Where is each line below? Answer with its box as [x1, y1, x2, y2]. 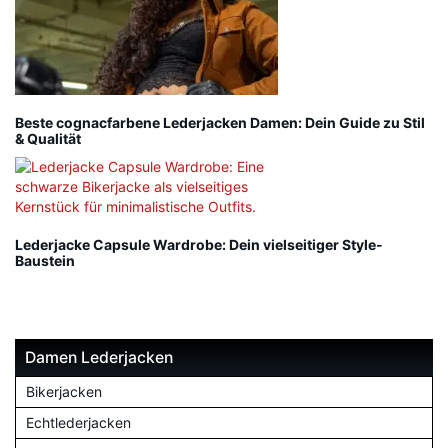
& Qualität [15, 130, 81, 148]
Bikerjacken [26, 383, 102, 401]
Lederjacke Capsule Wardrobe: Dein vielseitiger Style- [15, 236, 383, 254]
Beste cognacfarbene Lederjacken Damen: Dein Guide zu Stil [15, 114, 425, 132]
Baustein [15, 252, 75, 270]
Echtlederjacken [26, 414, 131, 432]
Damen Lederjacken [25, 348, 173, 368]
